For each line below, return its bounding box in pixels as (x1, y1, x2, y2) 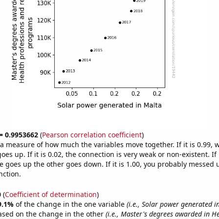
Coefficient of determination (4, 189, 97, 199)
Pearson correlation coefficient (42, 130, 142, 139)
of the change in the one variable (15, 199, 127, 209)
